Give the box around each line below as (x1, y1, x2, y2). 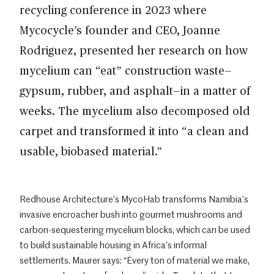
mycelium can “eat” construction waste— (20, 62, 232, 78)
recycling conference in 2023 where (20, 1, 207, 17)
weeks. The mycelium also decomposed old (20, 102, 250, 118)
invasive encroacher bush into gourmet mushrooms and (20, 207, 242, 220)
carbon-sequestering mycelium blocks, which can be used (20, 223, 250, 235)
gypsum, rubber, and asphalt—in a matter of (20, 82, 250, 98)
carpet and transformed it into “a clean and (20, 122, 249, 138)
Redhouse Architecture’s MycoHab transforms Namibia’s (20, 192, 248, 205)
